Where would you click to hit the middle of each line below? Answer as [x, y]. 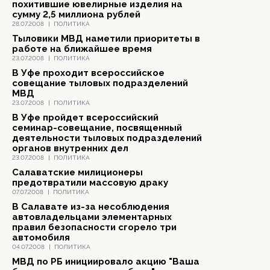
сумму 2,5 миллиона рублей [76, 14]
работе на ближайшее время [82, 49]
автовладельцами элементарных [92, 217]
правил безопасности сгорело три [94, 227]
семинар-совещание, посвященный [97, 128]
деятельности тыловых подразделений [107, 138]
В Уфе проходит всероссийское [88, 73]
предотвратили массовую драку [90, 183]
